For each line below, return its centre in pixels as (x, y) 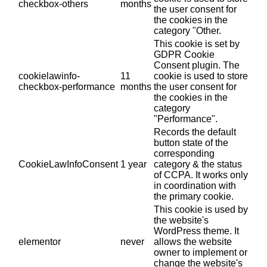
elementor (40, 242)
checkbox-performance (67, 87)
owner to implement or (201, 253)
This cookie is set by (197, 44)
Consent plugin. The (197, 66)
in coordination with (195, 186)
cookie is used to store (201, 76)
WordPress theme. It (196, 231)
